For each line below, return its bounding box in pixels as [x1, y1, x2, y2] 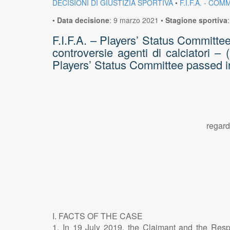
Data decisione [57, 14, 109, 25]
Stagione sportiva [165, 14, 227, 25]
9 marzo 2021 [113, 14, 159, 25]
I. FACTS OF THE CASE [52, 209, 143, 222]
